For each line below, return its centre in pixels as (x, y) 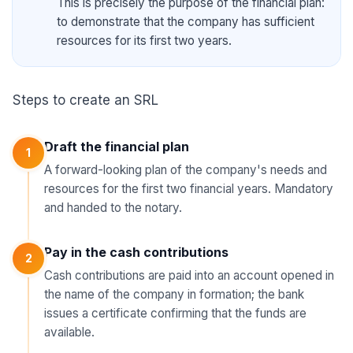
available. (69, 332)
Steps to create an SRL (85, 100)
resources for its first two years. (144, 41)
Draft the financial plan (117, 147)
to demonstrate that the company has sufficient (186, 22)
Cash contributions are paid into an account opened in (189, 275)
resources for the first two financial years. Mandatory (189, 189)
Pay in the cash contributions (136, 252)
